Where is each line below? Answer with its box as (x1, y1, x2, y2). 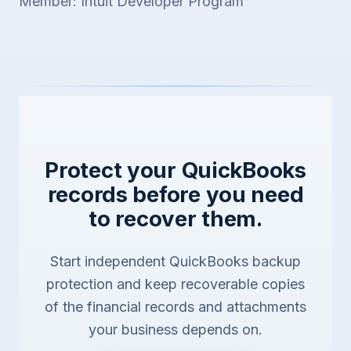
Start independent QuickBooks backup (50, 252, 301, 270)
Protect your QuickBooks (45, 156, 306, 183)
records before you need (47, 180, 304, 208)
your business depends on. (89, 320, 262, 338)
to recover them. (89, 204, 262, 232)
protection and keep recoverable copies (46, 275, 305, 292)
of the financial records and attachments (45, 298, 306, 315)
